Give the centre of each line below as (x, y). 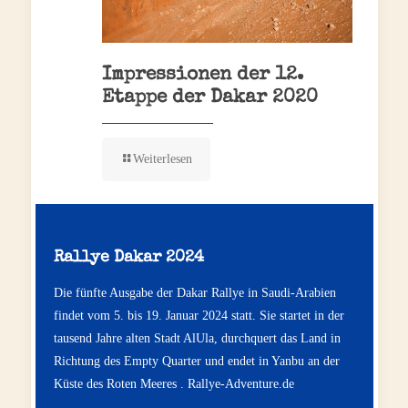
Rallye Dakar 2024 (128, 258)
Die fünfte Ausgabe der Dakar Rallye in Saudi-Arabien (194, 293)
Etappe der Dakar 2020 (209, 98)
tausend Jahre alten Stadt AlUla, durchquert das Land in (197, 339)
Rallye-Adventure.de (240, 384)
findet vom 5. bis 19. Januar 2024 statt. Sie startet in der (199, 316)
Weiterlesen (162, 159)
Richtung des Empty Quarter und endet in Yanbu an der (196, 362)
